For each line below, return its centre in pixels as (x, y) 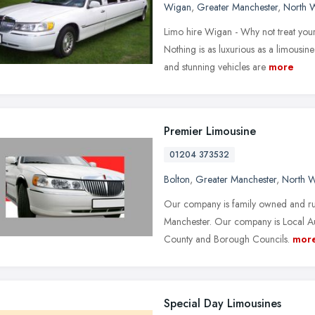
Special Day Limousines (223, 303)
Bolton (177, 179)
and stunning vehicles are (215, 66)
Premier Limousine (210, 131)
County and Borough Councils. (227, 239)
